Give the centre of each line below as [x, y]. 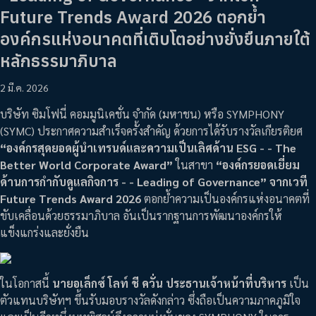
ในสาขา [194, 164]
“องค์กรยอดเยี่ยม [258, 164]
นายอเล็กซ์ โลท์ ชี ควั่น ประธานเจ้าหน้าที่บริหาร [169, 283]
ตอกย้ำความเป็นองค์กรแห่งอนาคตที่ [225, 198]
